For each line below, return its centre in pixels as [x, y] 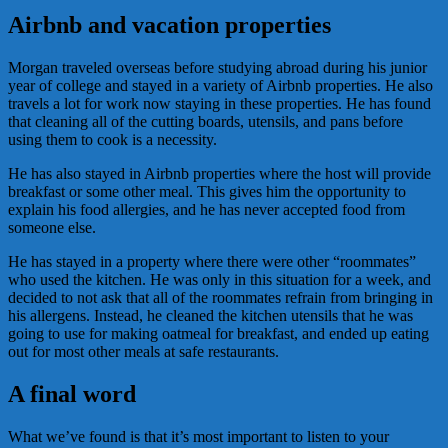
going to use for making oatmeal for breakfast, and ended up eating [218, 334]
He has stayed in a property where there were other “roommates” [212, 262]
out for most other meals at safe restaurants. [143, 352]
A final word [72, 394]
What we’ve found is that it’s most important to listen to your [198, 437]
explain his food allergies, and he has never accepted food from [206, 210]
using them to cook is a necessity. [112, 140]
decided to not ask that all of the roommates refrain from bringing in [220, 298]
